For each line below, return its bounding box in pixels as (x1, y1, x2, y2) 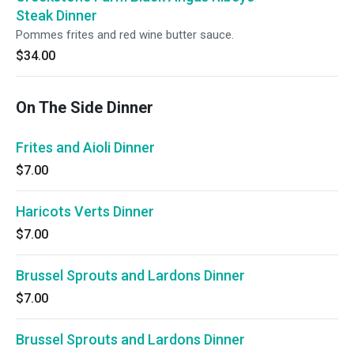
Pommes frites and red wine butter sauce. (16, 28, 234, 42)
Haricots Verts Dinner (16, 203, 154, 220)
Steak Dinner (16, 7, 97, 24)
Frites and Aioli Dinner (16, 139, 155, 156)
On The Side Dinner (16, 98, 153, 117)
